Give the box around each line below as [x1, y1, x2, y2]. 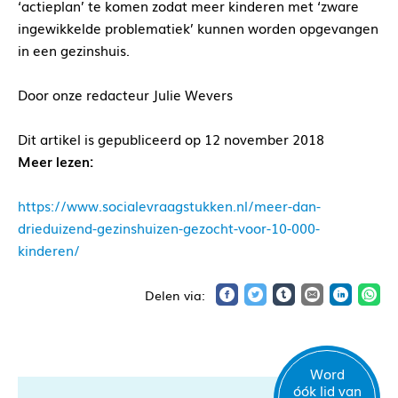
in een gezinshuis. [18, 40, 130, 60]
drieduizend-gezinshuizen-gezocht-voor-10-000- [18, 218, 320, 238]
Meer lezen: [18, 151, 93, 171]
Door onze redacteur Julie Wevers [18, 84, 233, 105]
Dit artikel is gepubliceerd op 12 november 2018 [18, 129, 324, 149]
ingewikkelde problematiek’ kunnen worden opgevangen [18, 18, 378, 38]
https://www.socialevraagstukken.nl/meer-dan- [18, 195, 321, 216]
